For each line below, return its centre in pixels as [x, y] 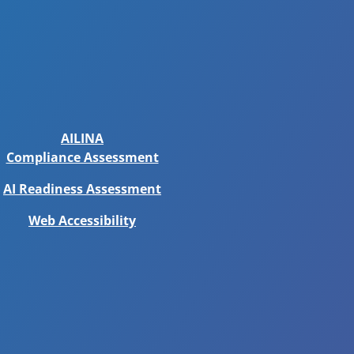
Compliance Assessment [82, 157]
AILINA [82, 138]
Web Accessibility [82, 220]
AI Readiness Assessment [82, 188]
